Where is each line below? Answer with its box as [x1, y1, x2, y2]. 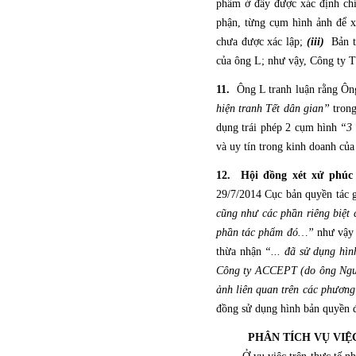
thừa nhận [216, 246, 265, 257]
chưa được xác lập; [216, 36, 307, 48]
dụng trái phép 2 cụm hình [216, 122, 341, 133]
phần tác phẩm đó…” [216, 226, 314, 238]
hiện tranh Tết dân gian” [216, 103, 330, 114]
